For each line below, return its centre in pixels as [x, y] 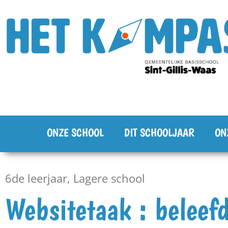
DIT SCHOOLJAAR [159, 132]
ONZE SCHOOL [75, 132]
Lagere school [109, 178]
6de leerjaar [36, 178]
